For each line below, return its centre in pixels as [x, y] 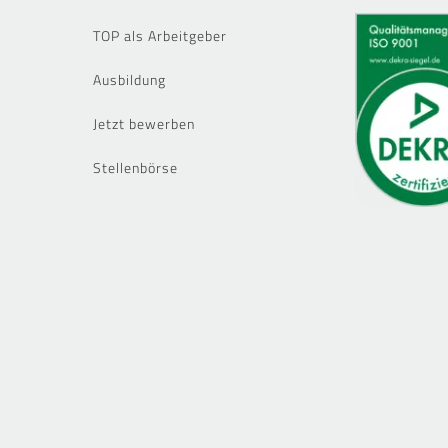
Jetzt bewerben [143, 124]
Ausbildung [129, 80]
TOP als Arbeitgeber [159, 36]
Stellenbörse [135, 168]
